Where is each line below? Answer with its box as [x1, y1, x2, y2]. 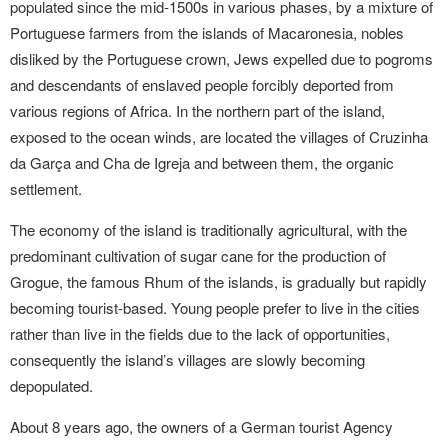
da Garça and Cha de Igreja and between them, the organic [10, 152, 394, 173]
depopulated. [10, 375, 93, 396]
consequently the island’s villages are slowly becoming [10, 349, 365, 370]
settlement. [10, 178, 82, 199]
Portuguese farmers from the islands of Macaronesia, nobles [10, 22, 404, 43]
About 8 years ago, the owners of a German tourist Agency [10, 416, 393, 437]
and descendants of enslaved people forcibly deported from [10, 74, 394, 95]
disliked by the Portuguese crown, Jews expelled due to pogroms [10, 48, 433, 69]
